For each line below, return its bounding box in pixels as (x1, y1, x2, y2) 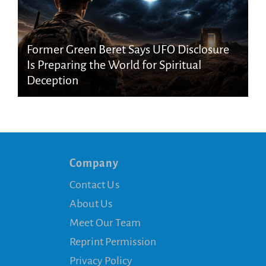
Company (69, 157, 119, 169)
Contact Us (69, 178, 119, 191)
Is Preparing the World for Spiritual (26, 58, 201, 71)
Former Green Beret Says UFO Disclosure (26, 42, 229, 56)
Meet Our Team (69, 216, 141, 229)
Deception (26, 73, 78, 87)
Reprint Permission (69, 235, 157, 248)
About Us (69, 197, 113, 210)
